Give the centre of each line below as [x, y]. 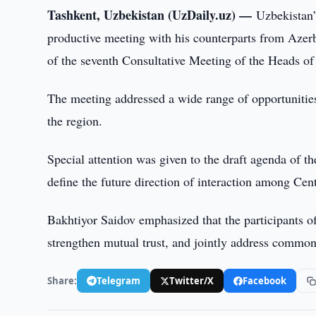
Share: [62, 280]
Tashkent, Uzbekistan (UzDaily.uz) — [152, 15]
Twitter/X [192, 280]
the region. [75, 121]
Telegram [119, 280]
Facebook [265, 280]
